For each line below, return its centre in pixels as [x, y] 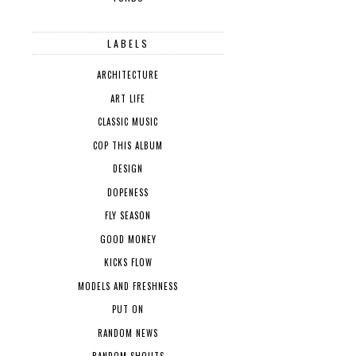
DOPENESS [128, 192]
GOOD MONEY [128, 239]
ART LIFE [128, 98]
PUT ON [128, 310]
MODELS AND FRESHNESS [128, 286]
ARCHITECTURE [128, 75]
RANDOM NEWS [128, 333]
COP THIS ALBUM [128, 145]
